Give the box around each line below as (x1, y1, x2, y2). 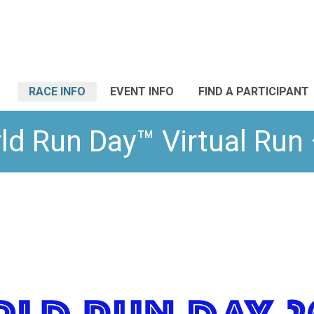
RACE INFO (29, 85, 86, 98)
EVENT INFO (110, 85, 174, 98)
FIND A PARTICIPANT (198, 85, 309, 98)
